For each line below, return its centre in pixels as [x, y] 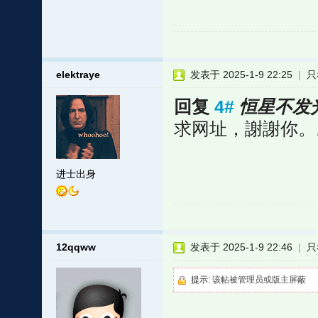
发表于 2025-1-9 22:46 [241, 247]
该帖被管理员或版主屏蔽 [259, 280]
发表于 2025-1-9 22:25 [241, 75]
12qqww [76, 247]
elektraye [78, 75]
